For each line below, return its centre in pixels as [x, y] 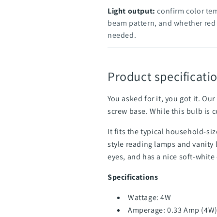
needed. [122, 35]
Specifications [133, 177]
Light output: [132, 11]
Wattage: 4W [150, 197]
